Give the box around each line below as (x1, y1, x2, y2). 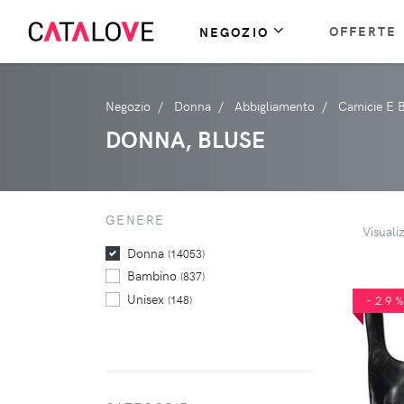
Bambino (127, 266, 180, 285)
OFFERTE (328, 23, 398, 40)
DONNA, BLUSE (106, 123, 265, 154)
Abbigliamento (234, 96, 315, 115)
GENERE (106, 210, 165, 228)
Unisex (127, 289, 168, 308)
